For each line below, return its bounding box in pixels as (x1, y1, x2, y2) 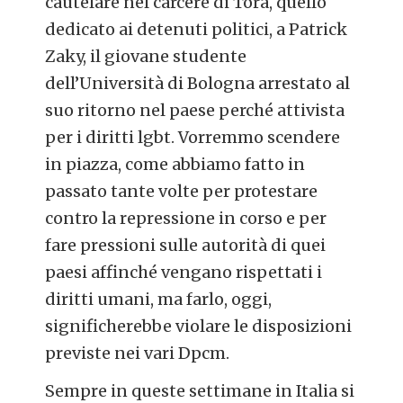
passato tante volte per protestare (45, 181, 318, 202)
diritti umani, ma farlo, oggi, (45, 289, 273, 310)
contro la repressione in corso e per (45, 208, 327, 229)
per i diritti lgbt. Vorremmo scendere (45, 127, 341, 148)
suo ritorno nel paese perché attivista (45, 100, 345, 121)
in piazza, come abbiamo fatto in (45, 154, 306, 175)
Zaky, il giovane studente (45, 46, 247, 67)
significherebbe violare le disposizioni (45, 316, 353, 337)
